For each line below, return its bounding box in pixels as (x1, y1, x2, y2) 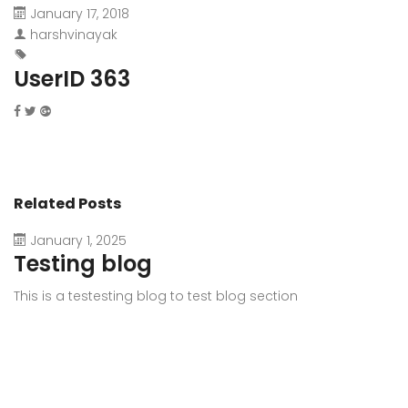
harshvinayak (30, 25, 117, 44)
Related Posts (14, 193, 121, 214)
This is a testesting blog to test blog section (14, 287, 298, 305)
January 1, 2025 (30, 231, 127, 250)
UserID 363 (14, 64, 130, 94)
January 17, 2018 (30, 5, 129, 23)
